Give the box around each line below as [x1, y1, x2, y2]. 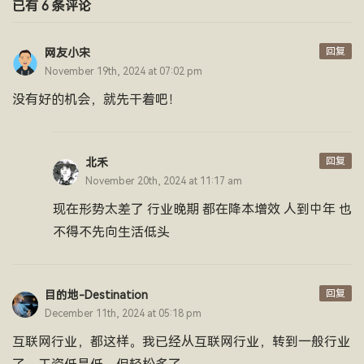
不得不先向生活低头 [53, 225, 170, 239]
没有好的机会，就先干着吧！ [12, 93, 181, 106]
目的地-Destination [45, 289, 148, 301]
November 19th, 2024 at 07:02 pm [45, 66, 202, 77]
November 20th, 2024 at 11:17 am [85, 175, 242, 187]
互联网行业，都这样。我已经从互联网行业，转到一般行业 [12, 335, 350, 349]
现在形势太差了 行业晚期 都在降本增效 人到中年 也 [53, 202, 352, 216]
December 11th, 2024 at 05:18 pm [45, 308, 201, 319]
